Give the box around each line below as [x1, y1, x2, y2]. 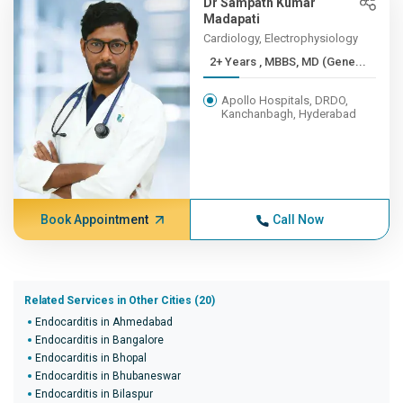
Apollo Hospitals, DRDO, [221, 94, 349, 107]
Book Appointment [40, 212, 148, 227]
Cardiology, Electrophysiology [203, 31, 359, 45]
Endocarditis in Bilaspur [35, 388, 153, 400]
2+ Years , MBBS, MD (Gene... [259, 55, 367, 68]
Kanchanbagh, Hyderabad [221, 107, 357, 121]
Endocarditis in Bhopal [35, 352, 147, 364]
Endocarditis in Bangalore [35, 334, 164, 346]
